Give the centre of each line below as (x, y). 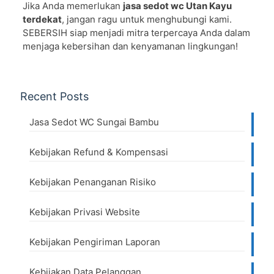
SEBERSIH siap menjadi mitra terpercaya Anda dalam (136, 33)
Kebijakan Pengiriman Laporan (95, 242)
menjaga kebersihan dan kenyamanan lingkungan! (130, 46)
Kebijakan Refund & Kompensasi (99, 152)
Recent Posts (54, 97)
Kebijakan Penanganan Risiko (93, 182)
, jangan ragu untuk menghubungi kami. (146, 20)
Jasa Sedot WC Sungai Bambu (94, 122)
